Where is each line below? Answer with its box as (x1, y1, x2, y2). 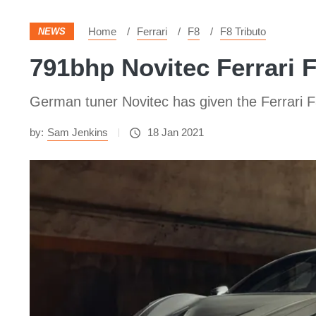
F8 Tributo (220, 25, 266, 37)
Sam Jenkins (47, 126, 108, 138)
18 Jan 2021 (147, 126, 204, 138)
